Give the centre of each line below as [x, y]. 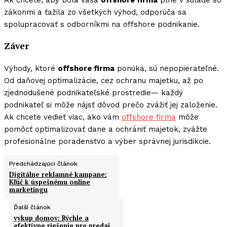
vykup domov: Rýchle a [51, 218]
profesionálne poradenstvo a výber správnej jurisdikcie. [107, 141]
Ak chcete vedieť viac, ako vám [63, 117]
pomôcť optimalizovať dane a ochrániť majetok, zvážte [106, 129]
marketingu [28, 189]
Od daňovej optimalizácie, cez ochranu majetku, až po [104, 80]
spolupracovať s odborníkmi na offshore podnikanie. [102, 24]
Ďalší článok [32, 207]
